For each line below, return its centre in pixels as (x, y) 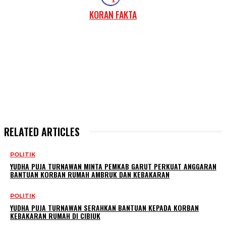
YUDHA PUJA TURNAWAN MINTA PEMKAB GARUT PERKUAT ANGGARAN (113, 166)
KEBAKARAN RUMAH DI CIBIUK (55, 216)
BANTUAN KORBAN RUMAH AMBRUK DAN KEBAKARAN (90, 175)
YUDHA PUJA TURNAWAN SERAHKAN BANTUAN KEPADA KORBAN (104, 208)
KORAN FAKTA (113, 14)
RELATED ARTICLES (42, 132)
